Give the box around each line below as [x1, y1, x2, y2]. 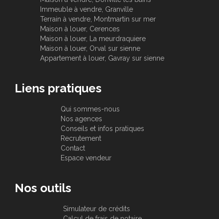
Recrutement [60, 134, 101, 142]
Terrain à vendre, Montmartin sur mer [40, 15, 156, 23]
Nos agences [60, 114, 102, 123]
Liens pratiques [15, 81, 102, 95]
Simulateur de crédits [63, 204, 130, 213]
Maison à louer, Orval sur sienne [40, 44, 140, 52]
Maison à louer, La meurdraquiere [40, 34, 146, 43]
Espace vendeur [60, 153, 111, 162]
